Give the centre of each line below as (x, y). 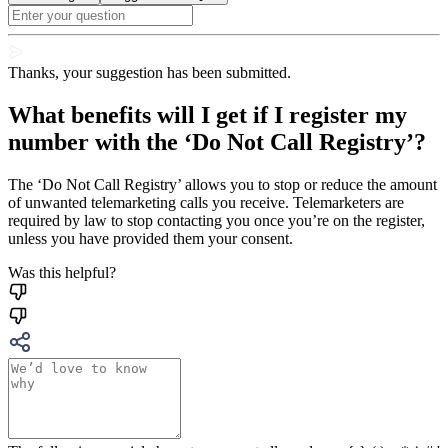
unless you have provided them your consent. (150, 238)
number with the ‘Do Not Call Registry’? (217, 142)
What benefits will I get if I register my (207, 115)
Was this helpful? (62, 272)
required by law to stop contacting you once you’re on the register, (216, 220)
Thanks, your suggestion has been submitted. (149, 73)
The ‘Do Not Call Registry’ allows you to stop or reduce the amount (222, 184)
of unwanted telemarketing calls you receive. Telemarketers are (206, 202)
